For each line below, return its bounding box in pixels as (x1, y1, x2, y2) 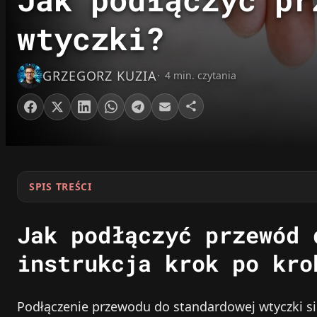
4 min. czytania (164, 69, 236, 83)
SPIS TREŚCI (29, 180, 92, 194)
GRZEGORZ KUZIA (42, 67, 157, 85)
